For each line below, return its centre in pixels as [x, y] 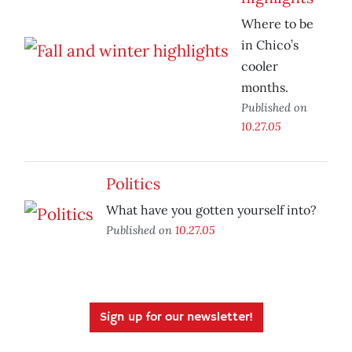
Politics [133, 184]
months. [265, 88]
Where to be [277, 24]
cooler [260, 66]
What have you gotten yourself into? [211, 210]
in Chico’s [270, 45]
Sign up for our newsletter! [176, 318]
